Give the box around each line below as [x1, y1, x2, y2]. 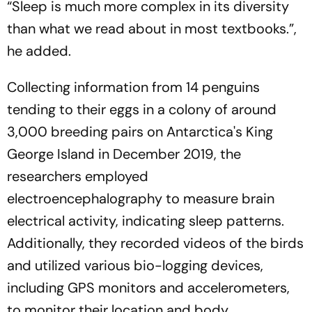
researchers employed [7, 166, 148, 185]
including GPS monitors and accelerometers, [7, 278, 290, 297]
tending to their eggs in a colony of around [7, 100, 276, 118]
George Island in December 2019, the [7, 144, 241, 163]
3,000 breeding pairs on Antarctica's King [7, 122, 273, 141]
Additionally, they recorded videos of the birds [7, 233, 304, 252]
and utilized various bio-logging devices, [7, 256, 263, 274]
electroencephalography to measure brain [7, 189, 274, 208]
